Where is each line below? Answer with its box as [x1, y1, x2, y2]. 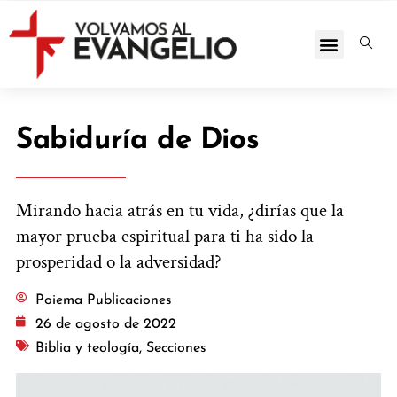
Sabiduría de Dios [16, 126, 260, 156]
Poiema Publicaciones [35, 292, 172, 307]
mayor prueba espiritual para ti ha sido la [16, 224, 314, 249]
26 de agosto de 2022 [35, 316, 176, 331]
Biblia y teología [35, 340, 139, 355]
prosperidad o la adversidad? [16, 250, 222, 275]
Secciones [146, 340, 206, 355]
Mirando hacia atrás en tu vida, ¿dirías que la [16, 198, 344, 223]
